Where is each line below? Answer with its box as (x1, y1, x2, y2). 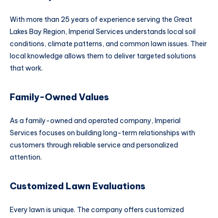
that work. (10, 63, 43, 73)
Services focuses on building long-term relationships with (10, 128, 195, 137)
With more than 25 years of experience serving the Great (10, 15, 192, 24)
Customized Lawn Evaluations (10, 181, 145, 192)
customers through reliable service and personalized (10, 140, 178, 149)
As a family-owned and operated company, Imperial (10, 116, 181, 125)
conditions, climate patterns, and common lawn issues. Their (10, 39, 207, 48)
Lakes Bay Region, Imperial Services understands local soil (10, 27, 196, 36)
